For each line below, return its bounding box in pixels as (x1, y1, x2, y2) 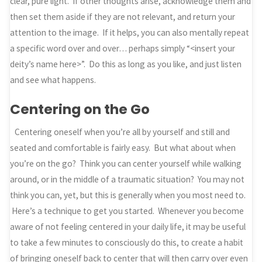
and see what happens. (10, 74, 96, 86)
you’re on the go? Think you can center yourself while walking (10, 158, 242, 170)
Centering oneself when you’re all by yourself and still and (14, 126, 230, 138)
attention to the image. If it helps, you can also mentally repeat (10, 27, 250, 39)
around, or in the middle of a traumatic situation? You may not (10, 174, 245, 185)
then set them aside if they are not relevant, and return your (10, 11, 236, 23)
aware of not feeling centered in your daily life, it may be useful (10, 221, 246, 233)
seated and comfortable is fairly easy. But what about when (10, 142, 236, 154)
